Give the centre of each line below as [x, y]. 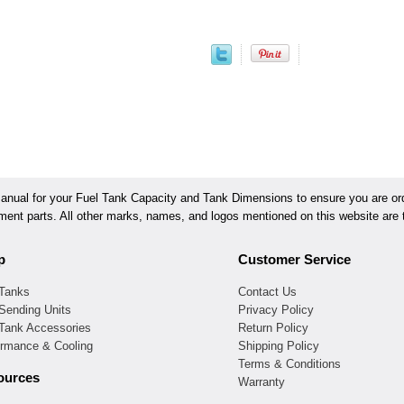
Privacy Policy [276, 309]
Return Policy [273, 327]
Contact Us [267, 291]
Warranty [262, 381]
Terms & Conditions [289, 363]
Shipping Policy [279, 345]
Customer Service [294, 260]
